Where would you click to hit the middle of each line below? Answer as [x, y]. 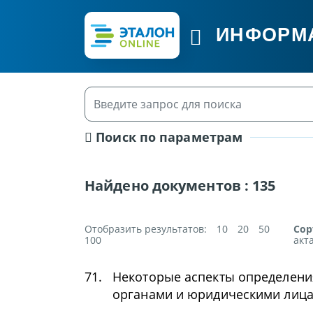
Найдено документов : [169, 185]
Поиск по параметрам [168, 137]
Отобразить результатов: [146, 229]
